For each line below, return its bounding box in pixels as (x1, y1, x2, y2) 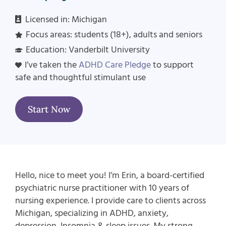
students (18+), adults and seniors (74, 28, 203, 41)
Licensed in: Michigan (25, 13, 107, 26)
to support (153, 59, 194, 72)
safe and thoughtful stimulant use (15, 71, 146, 84)
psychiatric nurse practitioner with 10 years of (15, 182, 189, 195)
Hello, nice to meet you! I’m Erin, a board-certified (15, 169, 204, 182)
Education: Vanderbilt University (25, 43, 150, 56)
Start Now (27, 103, 70, 116)
